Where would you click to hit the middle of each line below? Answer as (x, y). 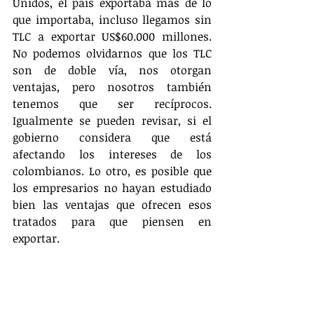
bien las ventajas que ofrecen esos (112, 204)
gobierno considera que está (112, 137)
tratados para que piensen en (112, 221)
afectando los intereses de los (112, 154)
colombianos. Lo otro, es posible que (112, 171)
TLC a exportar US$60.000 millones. (112, 36)
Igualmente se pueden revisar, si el (112, 120)
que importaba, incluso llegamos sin (112, 19)
